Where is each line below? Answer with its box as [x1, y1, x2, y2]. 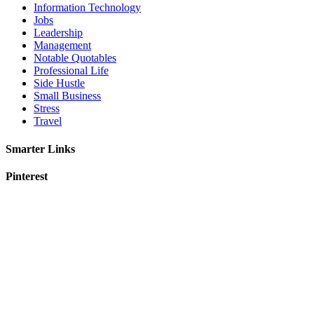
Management [34, 39, 91, 52]
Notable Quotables [34, 52, 116, 64]
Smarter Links [6, 142, 75, 155]
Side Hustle [34, 77, 85, 90]
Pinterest [6, 170, 48, 182]
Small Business [34, 90, 101, 102]
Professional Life [34, 64, 109, 77]
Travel [34, 115, 62, 128]
